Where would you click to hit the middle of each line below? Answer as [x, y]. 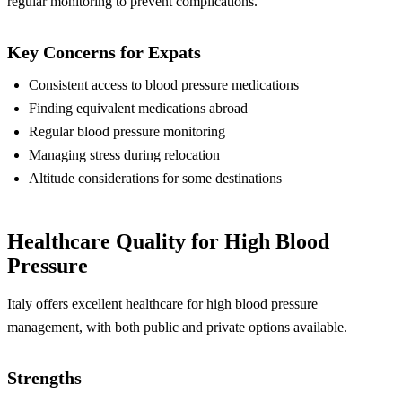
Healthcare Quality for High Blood [168, 241]
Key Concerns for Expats [104, 52]
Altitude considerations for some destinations [155, 178]
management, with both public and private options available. [177, 327]
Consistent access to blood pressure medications [164, 84]
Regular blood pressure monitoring [127, 131]
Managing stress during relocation [124, 154]
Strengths [44, 377]
